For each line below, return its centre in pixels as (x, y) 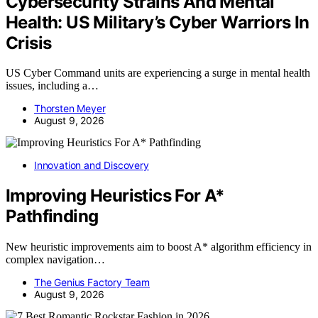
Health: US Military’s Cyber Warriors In (158, 22)
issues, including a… (52, 86)
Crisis (29, 43)
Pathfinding (52, 216)
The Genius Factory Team (92, 283)
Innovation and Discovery (92, 165)
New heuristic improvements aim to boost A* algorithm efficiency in (159, 247)
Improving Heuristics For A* (115, 196)
